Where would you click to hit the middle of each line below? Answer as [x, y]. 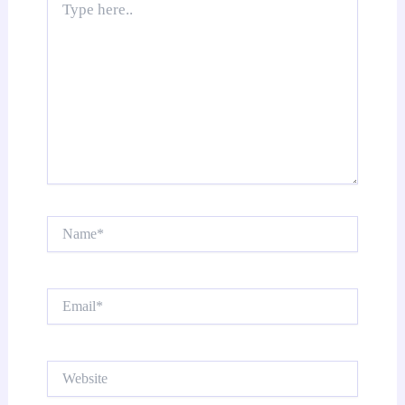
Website [66, 368]
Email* [64, 297]
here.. [60, 13]
